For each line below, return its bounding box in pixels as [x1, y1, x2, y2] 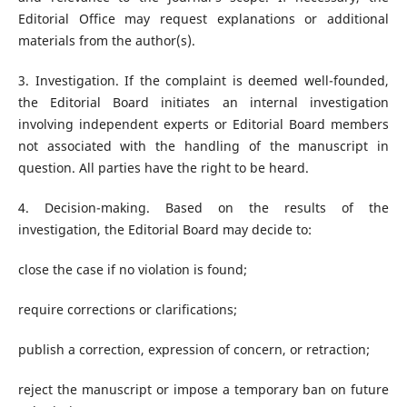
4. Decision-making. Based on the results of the [17, 199, 390, 217]
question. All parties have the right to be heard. [17, 159, 309, 177]
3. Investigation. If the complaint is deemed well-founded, [17, 72, 390, 90]
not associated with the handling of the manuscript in [17, 137, 390, 155]
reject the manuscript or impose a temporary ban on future [17, 381, 390, 399]
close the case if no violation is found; [17, 261, 247, 279]
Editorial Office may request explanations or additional [17, 10, 390, 27]
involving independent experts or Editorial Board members [17, 115, 390, 134]
